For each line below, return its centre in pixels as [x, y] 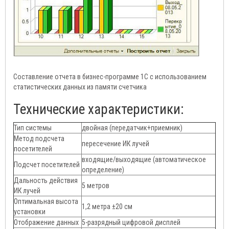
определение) [103, 170]
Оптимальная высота [46, 202]
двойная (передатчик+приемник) [132, 128]
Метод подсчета [39, 139]
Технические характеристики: [98, 110]
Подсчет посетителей [47, 165]
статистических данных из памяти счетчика [80, 87]
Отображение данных [46, 223]
